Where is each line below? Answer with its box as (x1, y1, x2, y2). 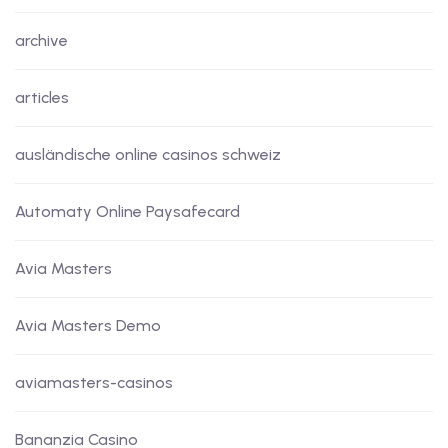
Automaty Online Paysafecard (15, 202, 240, 222)
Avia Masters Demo (15, 316, 161, 336)
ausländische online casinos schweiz (15, 145, 281, 165)
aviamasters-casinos (15, 373, 173, 393)
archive (15, 31, 68, 51)
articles (15, 88, 69, 108)
